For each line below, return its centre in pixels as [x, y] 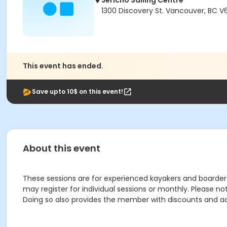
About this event [62, 148]
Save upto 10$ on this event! [78, 91]
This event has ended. [63, 66]
